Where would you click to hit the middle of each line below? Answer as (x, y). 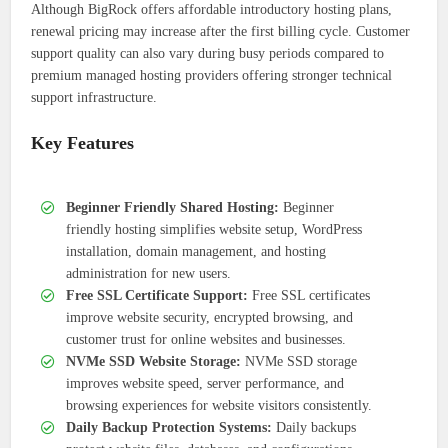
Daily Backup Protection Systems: (169, 428)
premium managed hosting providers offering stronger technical (212, 76)
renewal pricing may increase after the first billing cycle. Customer (221, 32)
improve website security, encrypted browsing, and (210, 318)
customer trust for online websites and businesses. (206, 340)
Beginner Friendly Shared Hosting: (173, 208)
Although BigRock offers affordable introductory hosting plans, (212, 10)
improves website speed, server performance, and (205, 384)
